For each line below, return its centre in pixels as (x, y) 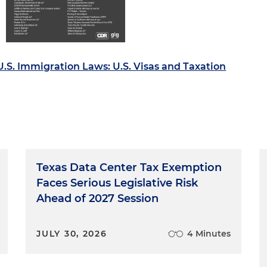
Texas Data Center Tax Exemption (129, 167)
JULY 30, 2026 (72, 234)
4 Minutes (209, 234)
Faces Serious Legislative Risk (117, 183)
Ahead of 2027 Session (98, 198)
